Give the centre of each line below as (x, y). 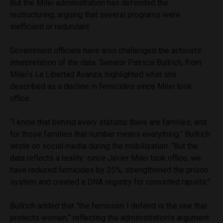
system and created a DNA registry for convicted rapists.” (110, 182)
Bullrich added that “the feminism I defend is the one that (109, 206)
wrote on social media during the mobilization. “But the (104, 146)
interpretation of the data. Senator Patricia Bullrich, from (106, 62)
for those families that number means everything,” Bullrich (110, 134)
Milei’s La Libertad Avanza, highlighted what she (93, 74)
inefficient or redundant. (50, 26)
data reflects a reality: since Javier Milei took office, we (106, 158)
